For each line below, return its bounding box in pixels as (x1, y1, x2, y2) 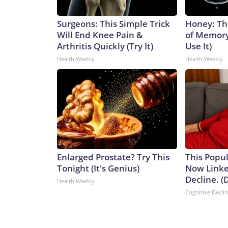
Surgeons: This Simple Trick (57, 18, 170, 30)
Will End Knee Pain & (57, 29, 143, 41)
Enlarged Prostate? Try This (57, 151, 169, 163)
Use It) (185, 40, 212, 52)
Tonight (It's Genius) (57, 162, 139, 175)
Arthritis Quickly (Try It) (57, 40, 153, 52)
